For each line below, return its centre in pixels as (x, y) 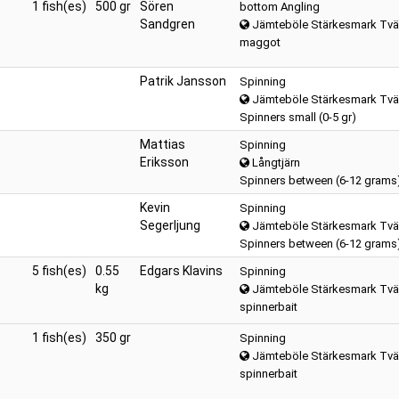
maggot (260, 42)
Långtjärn (275, 163)
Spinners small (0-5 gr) (298, 117)
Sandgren (167, 24)
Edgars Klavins (181, 271)
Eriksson (164, 162)
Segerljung (170, 225)
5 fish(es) (59, 271)
